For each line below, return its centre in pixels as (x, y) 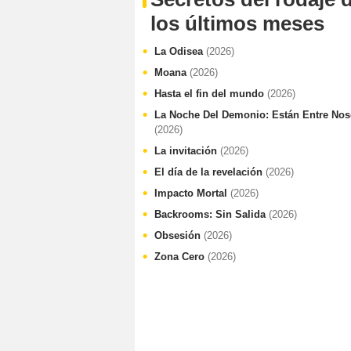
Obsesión (179, 235)
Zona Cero (181, 257)
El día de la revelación (210, 172)
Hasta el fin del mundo (211, 94)
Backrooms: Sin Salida (212, 214)
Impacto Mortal (192, 193)
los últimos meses (237, 24)
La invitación (187, 151)
